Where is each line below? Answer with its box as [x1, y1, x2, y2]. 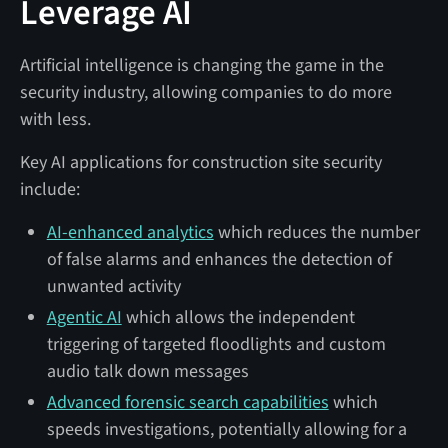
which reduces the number [213, 219, 420, 245]
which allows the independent [121, 304, 355, 330]
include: [19, 176, 80, 202]
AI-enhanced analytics [46, 219, 214, 245]
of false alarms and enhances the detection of [46, 246, 392, 272]
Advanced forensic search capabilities [46, 389, 329, 415]
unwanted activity [46, 273, 181, 299]
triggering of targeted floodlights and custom [46, 331, 386, 357]
